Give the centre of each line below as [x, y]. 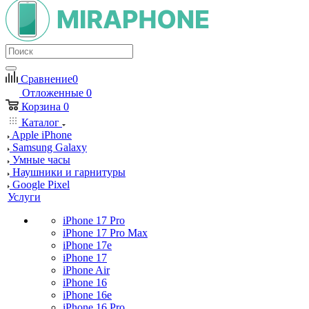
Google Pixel [41, 185]
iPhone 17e [87, 245]
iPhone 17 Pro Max [105, 233]
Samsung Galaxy [50, 147]
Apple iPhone [42, 135]
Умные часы [41, 160]
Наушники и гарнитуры [69, 172]
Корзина [41, 107]
